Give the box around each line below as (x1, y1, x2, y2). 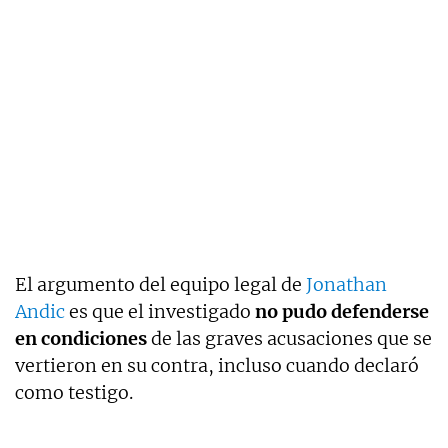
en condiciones (15, 327, 147, 351)
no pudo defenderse (255, 300, 429, 324)
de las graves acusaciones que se (147, 327, 432, 351)
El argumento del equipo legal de (15, 273, 306, 297)
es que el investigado (65, 300, 255, 324)
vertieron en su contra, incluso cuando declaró (15, 354, 419, 378)
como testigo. (15, 381, 133, 405)
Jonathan (306, 273, 387, 297)
